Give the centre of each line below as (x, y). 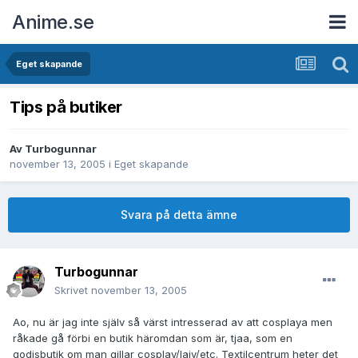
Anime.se (53, 22)
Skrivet (73, 290)
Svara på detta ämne (179, 215)
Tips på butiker (66, 107)
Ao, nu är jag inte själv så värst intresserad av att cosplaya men (173, 322)
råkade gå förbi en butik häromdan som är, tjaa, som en (153, 338)
